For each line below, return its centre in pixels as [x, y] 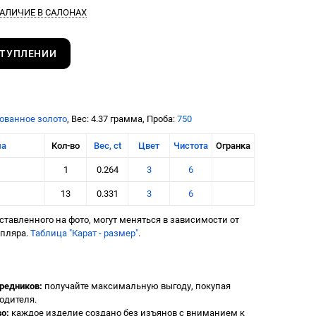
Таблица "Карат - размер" [84, 233]
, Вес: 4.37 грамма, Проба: [122, 119]
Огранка [233, 145]
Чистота [191, 145]
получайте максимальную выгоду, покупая [136, 286]
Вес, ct [107, 145]
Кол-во [66, 145]
